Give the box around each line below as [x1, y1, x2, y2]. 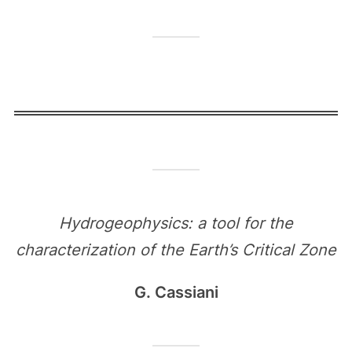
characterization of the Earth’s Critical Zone [16, 240, 336, 259]
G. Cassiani [134, 283, 218, 302]
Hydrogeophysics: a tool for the [59, 214, 293, 233]
